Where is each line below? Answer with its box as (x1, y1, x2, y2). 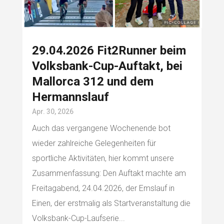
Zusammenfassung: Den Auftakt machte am (31, 168, 186, 178)
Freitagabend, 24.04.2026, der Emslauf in (31, 183, 174, 193)
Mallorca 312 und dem (31, 74, 153, 88)
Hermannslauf (31, 89, 109, 104)
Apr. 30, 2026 (31, 107, 73, 115)
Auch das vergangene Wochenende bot (31, 123, 170, 133)
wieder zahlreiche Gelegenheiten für (31, 138, 156, 148)
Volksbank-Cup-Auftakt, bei (31, 58, 182, 73)
